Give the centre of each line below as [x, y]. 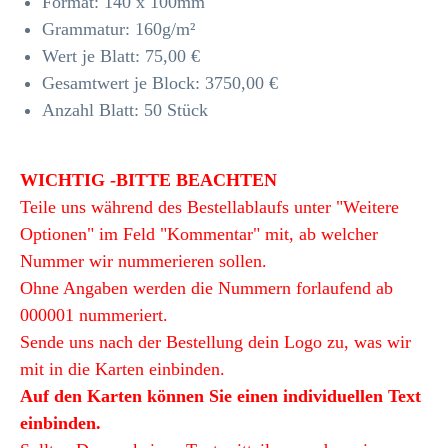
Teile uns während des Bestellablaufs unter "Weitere [209, 207]
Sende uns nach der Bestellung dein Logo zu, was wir [215, 342]
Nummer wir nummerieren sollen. [143, 261]
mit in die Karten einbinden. [122, 369]
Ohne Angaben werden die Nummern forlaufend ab [206, 288]
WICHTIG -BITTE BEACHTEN [151, 180]
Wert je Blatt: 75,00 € [121, 56]
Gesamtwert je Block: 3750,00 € [160, 83]
